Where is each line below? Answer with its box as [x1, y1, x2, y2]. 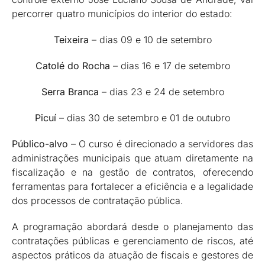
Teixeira [53, 33, 89, 46]
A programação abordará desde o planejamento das [12, 220, 253, 232]
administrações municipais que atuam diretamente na [12, 151, 253, 164]
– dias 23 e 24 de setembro [98, 85, 224, 98]
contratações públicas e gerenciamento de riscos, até [12, 234, 253, 247]
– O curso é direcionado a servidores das [68, 137, 253, 150]
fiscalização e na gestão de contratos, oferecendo [12, 166, 253, 178]
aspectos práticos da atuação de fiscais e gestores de [12, 248, 253, 261]
